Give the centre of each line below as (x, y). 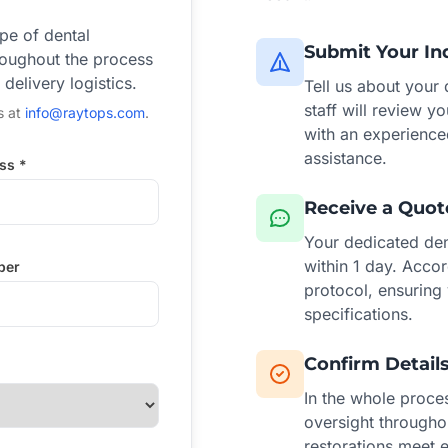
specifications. (358, 314)
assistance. (345, 158)
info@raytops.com (85, 112)
